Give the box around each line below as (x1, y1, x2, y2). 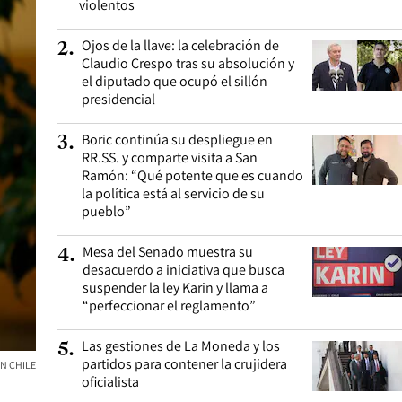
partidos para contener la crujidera (82, 354, 287, 373)
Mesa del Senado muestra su (83, 242, 253, 261)
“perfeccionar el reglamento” (83, 296, 256, 315)
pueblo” (82, 202, 131, 221)
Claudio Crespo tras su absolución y (82, 54, 294, 73)
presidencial (82, 90, 155, 109)
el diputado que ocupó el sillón (82, 72, 267, 91)
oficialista (82, 372, 139, 391)
